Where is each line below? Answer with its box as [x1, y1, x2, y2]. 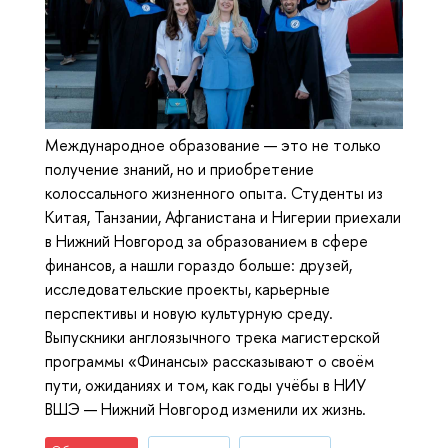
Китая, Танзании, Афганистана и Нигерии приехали [45, 205, 401, 228]
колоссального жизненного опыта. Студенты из [45, 181, 383, 204]
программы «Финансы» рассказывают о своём [45, 349, 374, 372]
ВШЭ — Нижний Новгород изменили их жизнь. [45, 397, 366, 420]
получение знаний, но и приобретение [45, 157, 314, 180]
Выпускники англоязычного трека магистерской [45, 325, 380, 348]
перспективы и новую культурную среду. [45, 301, 333, 324]
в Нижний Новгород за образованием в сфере [45, 229, 368, 252]
